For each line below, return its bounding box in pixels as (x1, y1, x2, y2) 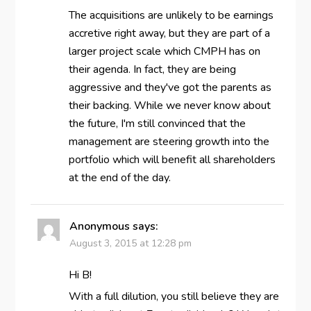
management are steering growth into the (68, 133, 269, 149)
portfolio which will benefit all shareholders (68, 151, 276, 167)
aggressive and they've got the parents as (68, 79, 271, 95)
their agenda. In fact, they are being (68, 61, 236, 77)
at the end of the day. (68, 169, 171, 185)
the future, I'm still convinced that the (68, 115, 246, 131)
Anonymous (69, 218, 130, 234)
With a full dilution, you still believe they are (68, 288, 279, 304)
